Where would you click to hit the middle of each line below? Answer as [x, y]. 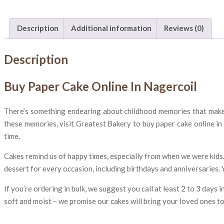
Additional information [111, 28]
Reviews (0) [184, 28]
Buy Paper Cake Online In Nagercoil [100, 86]
